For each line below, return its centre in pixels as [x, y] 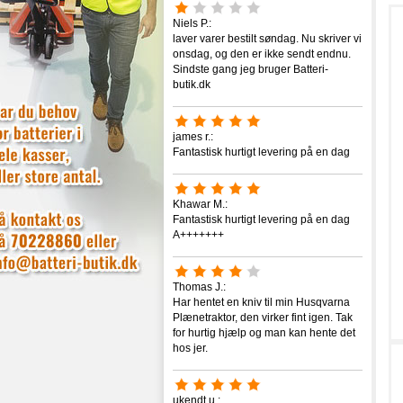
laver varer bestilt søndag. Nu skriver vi [267, 39]
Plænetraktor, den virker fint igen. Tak [263, 318]
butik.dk [192, 85]
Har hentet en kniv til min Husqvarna [261, 302]
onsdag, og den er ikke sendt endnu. [262, 54]
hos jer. [190, 348]
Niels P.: [192, 23]
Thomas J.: [199, 287]
